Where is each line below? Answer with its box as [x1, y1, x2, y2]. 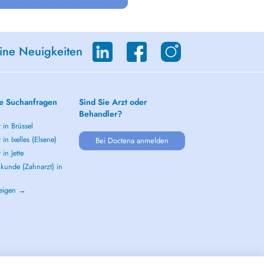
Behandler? [79, 108, 123, 120]
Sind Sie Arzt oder [79, 96, 147, 108]
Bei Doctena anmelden [95, 135, 169, 146]
